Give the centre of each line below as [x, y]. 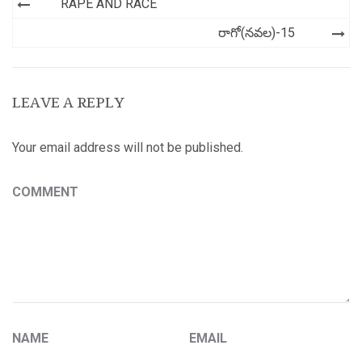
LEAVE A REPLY [68, 102]
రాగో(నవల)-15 [257, 33]
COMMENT [45, 192]
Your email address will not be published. [128, 147]
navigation [60, 28]
